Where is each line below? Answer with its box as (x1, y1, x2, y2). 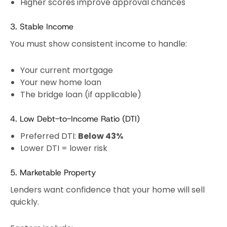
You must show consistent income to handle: (10, 38, 187, 50)
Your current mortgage (20, 64, 113, 77)
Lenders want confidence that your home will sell (10, 184, 205, 196)
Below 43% (78, 130, 123, 142)
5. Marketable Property (10, 167, 96, 178)
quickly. (10, 196, 39, 208)
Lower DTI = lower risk (20, 142, 107, 155)
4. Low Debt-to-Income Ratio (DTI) (10, 113, 140, 125)
